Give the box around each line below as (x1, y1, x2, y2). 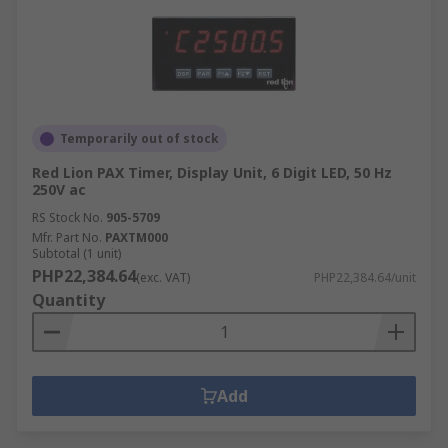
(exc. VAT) (136, 269, 190, 286)
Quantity (32, 289, 105, 311)
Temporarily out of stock (60, 130, 219, 147)
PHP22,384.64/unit (314, 269, 416, 286)
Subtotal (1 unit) (32, 245, 121, 262)
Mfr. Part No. (32, 229, 102, 246)
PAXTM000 (105, 229, 168, 246)
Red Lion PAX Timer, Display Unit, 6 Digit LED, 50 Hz (32, 163, 392, 182)
